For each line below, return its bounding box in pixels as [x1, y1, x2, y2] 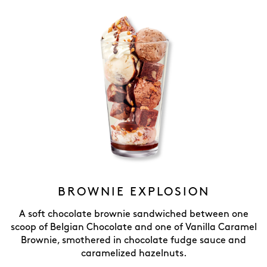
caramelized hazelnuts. [80, 249, 187, 258]
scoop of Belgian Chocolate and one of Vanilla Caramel [10, 223, 257, 232]
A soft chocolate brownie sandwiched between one [18, 210, 249, 219]
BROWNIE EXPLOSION [57, 187, 210, 197]
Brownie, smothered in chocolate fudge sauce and [21, 236, 246, 245]
